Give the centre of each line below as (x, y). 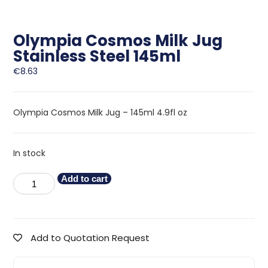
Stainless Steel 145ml (97, 57)
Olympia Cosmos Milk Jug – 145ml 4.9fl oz (100, 113)
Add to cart (85, 179)
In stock (30, 154)
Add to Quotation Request (90, 238)
